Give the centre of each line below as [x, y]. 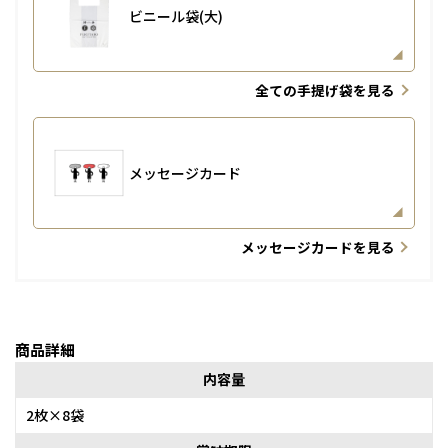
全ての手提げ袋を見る [324, 89]
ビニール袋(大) [176, 15]
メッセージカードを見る [317, 247]
